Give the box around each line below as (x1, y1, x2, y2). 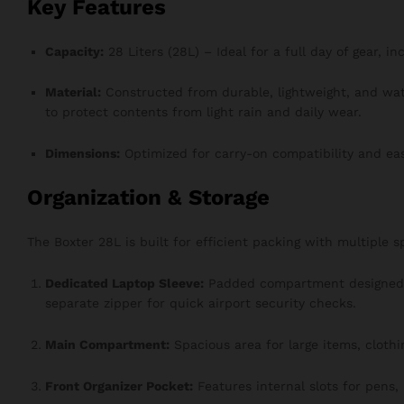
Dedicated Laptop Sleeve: (45, 276, 204, 290)
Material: (45, 85, 101, 100)
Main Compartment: (45, 336, 170, 352)
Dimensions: (45, 146, 120, 161)
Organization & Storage (27, 185, 270, 211)
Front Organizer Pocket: (45, 378, 193, 393)
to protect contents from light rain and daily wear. (45, 105, 362, 120)
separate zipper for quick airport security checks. (45, 296, 356, 310)
